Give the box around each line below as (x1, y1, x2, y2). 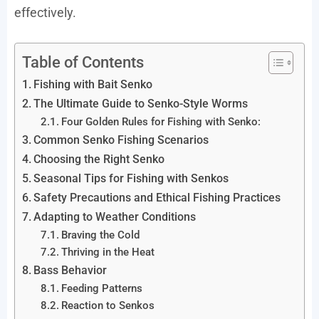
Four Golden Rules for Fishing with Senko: (61, 115, 261, 128)
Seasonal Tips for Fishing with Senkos (33, 171, 229, 185)
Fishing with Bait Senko (33, 77, 153, 91)
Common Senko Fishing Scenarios (33, 132, 209, 147)
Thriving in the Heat (61, 245, 155, 258)
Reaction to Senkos (61, 298, 155, 312)
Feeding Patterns (61, 281, 142, 295)
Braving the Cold (61, 228, 140, 241)
